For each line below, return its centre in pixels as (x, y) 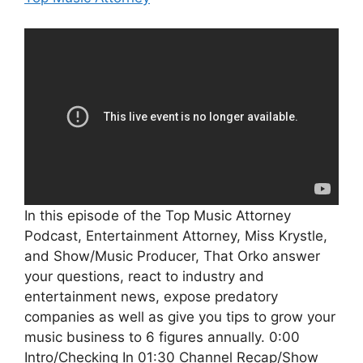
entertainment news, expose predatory (151, 296)
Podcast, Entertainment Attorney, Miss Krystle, (176, 235)
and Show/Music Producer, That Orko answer (172, 256)
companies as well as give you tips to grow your (180, 316)
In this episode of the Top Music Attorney (158, 215)
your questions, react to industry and (144, 276)
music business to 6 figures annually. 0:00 (162, 337)
